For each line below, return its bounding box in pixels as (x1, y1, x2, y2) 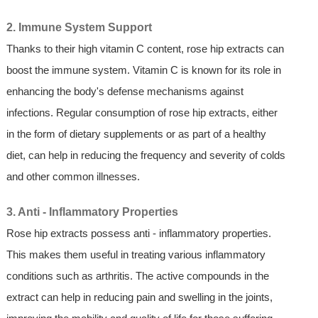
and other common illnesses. (6, 170, 140, 183)
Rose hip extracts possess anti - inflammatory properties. (6, 227, 271, 240)
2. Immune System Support (6, 21, 152, 34)
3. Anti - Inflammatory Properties (6, 206, 178, 219)
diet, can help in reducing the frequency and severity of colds (6, 149, 285, 162)
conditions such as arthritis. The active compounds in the (6, 270, 269, 283)
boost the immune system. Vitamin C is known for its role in (6, 64, 281, 77)
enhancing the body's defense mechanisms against (6, 85, 243, 98)
